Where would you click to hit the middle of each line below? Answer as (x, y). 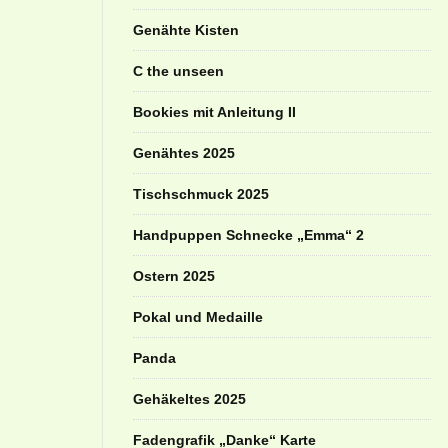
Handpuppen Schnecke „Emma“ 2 (248, 235)
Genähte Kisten (186, 30)
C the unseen (178, 71)
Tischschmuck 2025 (201, 194)
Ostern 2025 (174, 276)
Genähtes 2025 (184, 153)
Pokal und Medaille (198, 317)
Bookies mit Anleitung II (214, 112)
